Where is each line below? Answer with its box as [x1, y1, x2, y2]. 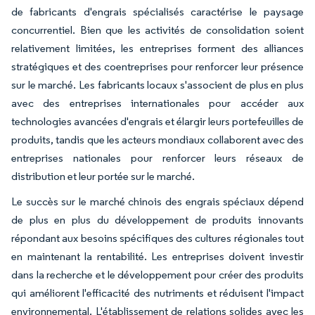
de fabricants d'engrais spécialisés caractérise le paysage [11, 5, 304, 19]
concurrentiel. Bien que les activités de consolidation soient [11, 23, 304, 37]
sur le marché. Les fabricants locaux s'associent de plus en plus [11, 78, 304, 92]
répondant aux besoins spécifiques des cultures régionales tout [11, 231, 304, 245]
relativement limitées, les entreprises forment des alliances [11, 41, 304, 56]
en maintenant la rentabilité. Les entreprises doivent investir [11, 250, 304, 264]
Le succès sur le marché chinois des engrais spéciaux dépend [11, 195, 304, 209]
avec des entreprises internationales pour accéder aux [11, 96, 304, 110]
